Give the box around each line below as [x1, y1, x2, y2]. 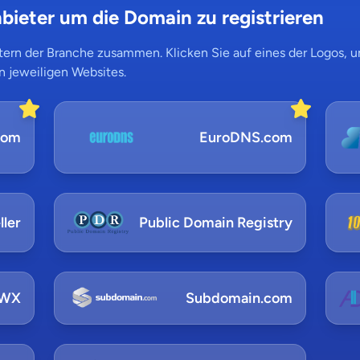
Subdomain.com [186, 289, 293, 307]
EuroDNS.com [199, 129, 293, 146]
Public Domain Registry [139, 214, 293, 231]
